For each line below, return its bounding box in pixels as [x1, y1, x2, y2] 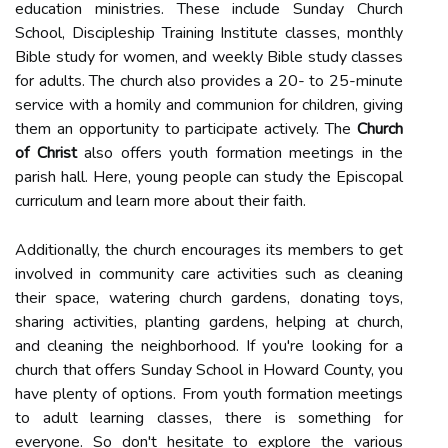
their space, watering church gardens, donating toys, [15, 287, 403, 309]
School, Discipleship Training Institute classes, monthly [15, 22, 403, 44]
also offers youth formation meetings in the [76, 142, 403, 164]
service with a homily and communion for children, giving [15, 94, 403, 116]
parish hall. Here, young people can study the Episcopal [15, 166, 403, 188]
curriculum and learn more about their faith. [15, 190, 306, 212]
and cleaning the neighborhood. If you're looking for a [15, 335, 403, 357]
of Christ [15, 142, 77, 164]
